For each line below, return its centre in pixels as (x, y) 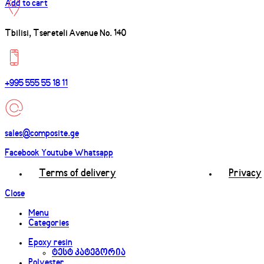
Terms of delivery (77, 173)
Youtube (57, 153)
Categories (49, 223)
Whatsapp (94, 153)
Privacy (245, 173)
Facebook (22, 153)
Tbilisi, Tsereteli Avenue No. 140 (65, 34)
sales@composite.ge (42, 134)
